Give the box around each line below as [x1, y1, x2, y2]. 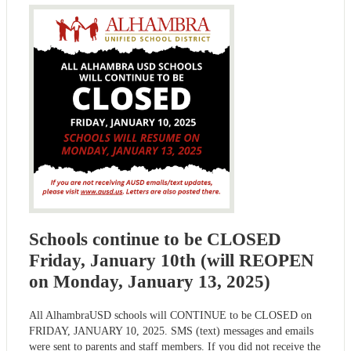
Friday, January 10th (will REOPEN [29, 250, 314, 270]
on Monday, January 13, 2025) [29, 271, 270, 291]
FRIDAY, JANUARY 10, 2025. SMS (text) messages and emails [29, 324, 313, 337]
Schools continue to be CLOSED [29, 229, 281, 249]
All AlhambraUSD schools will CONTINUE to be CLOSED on [29, 309, 312, 321]
